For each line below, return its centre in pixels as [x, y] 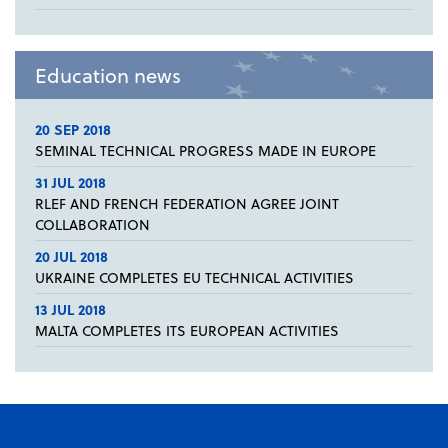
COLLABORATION [92, 225]
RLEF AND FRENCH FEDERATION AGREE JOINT [187, 204]
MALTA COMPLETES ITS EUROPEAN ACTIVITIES [187, 331]
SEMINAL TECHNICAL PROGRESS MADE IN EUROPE [205, 151]
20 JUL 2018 [71, 257]
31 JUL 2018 [70, 183]
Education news [108, 75]
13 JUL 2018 [70, 310]
